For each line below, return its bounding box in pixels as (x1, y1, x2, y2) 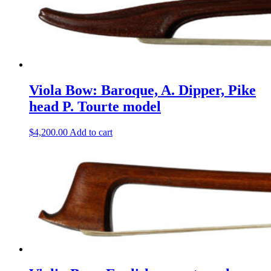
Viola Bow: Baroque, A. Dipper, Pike (29, 82, 256, 98)
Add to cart (70, 126, 113, 137)
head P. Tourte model (29, 98, 161, 114)
